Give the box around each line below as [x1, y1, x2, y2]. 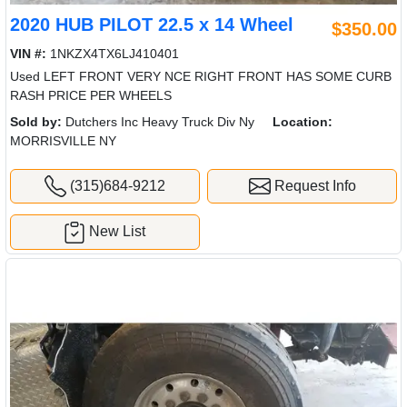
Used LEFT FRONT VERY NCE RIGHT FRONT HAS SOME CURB [10, 68, 392, 84]
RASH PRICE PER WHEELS [10, 87, 172, 103]
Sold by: [10, 114, 62, 129]
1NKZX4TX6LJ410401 [46, 45, 179, 61]
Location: [273, 114, 333, 129]
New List [89, 223, 146, 240]
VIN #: [10, 45, 46, 61]
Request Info [270, 177, 356, 194]
